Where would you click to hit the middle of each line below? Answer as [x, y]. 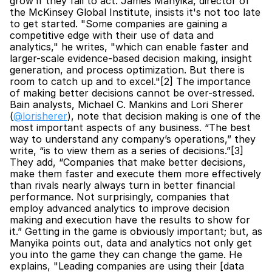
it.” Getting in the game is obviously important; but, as [136, 231]
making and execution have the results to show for [130, 220]
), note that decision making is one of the [164, 116]
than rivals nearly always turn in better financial [122, 185]
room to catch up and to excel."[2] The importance [130, 81]
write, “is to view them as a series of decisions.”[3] [127, 151]
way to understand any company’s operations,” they [133, 139]
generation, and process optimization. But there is [127, 70]
